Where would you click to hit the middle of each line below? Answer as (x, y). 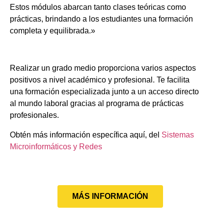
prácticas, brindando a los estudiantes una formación (101, 19)
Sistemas (178, 135)
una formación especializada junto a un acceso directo (104, 92)
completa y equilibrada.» (53, 31)
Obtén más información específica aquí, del (86, 135)
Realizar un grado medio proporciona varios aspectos (103, 68)
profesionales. (34, 115)
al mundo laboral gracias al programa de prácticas (97, 103)
